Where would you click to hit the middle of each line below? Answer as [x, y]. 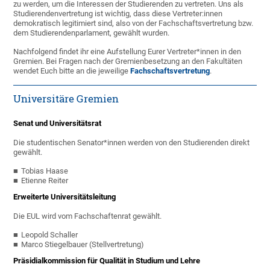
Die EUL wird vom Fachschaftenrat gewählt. [88, 216]
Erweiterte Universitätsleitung [65, 197]
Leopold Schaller [50, 235]
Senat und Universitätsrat [58, 124]
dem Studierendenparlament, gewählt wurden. [93, 33]
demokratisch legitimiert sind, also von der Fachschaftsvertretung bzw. [133, 24]
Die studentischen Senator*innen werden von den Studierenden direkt [132, 143]
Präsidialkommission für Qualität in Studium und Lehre [107, 261]
